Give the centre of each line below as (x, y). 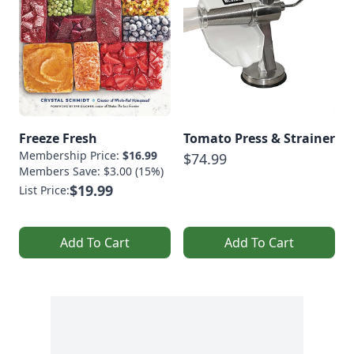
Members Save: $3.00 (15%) (91, 171)
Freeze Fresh (58, 138)
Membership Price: (71, 155)
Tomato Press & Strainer (259, 138)
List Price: (44, 190)
